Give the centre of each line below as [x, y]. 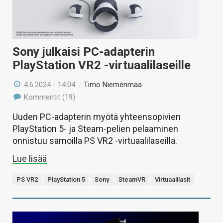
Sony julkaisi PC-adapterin [84, 52]
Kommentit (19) [49, 97]
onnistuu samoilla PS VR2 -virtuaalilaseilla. [95, 141]
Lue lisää [30, 159]
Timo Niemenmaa [113, 85]
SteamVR [132, 180]
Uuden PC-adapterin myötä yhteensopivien [97, 117]
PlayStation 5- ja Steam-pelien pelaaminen [95, 129]
